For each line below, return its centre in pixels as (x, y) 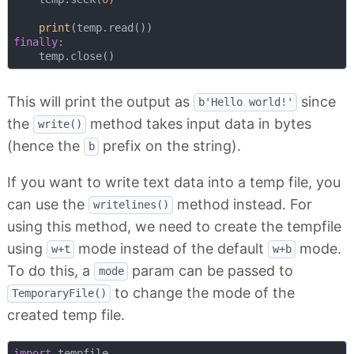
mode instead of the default (171, 248)
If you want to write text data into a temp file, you (174, 182)
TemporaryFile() (59, 294)
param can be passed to (211, 270)
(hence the (45, 145)
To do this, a (51, 270)
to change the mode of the (203, 292)
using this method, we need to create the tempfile (174, 226)
